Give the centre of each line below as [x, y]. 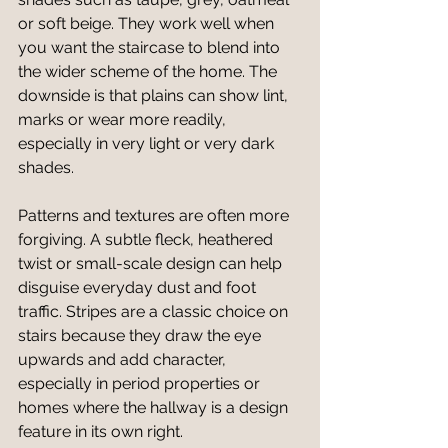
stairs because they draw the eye [141, 335]
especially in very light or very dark [148, 143]
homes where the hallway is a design [155, 407]
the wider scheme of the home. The [149, 71]
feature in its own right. [100, 431]
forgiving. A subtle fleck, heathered [147, 239]
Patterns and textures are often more [155, 215]
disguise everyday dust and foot [139, 287]
